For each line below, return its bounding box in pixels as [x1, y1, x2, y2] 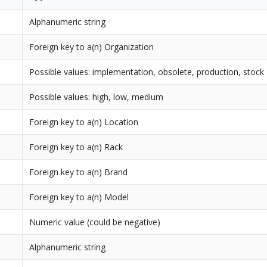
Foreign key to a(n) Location [29, 116, 139, 128]
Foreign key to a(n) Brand [29, 166, 128, 178]
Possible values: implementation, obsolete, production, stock [29, 66, 265, 77]
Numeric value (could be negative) [29, 216, 161, 228]
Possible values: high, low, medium [29, 91, 164, 103]
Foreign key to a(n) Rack [29, 141, 123, 153]
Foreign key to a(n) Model [29, 191, 129, 203]
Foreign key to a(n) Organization [29, 41, 154, 52]
